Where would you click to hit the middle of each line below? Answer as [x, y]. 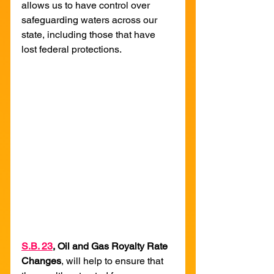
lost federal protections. [72, 49]
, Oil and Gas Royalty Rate [111, 246]
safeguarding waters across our [91, 20]
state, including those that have [90, 34]
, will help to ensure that [113, 261]
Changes [41, 261]
